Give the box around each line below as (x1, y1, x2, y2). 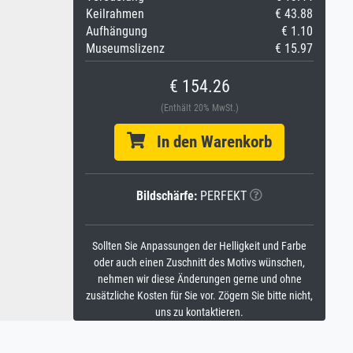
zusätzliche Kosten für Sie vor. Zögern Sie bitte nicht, (86, 289, 313, 303)
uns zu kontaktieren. (155, 306, 243, 319)
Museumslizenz (86, 41, 165, 56)
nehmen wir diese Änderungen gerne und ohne (97, 273, 302, 286)
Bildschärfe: (136, 188, 197, 203)
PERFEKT (197, 188, 247, 203)
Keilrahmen (86, 6, 144, 21)
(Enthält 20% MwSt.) (160, 102, 239, 113)
